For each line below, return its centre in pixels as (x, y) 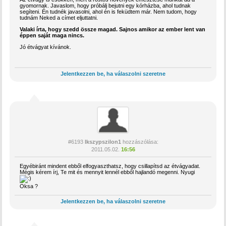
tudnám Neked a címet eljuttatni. (59, 18)
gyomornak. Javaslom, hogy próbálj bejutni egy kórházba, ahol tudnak (105, 6)
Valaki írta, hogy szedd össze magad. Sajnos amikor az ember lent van (113, 30)
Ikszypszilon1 (103, 142)
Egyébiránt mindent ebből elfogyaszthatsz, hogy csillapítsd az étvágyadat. (110, 166)
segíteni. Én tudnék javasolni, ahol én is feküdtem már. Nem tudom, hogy (108, 12)
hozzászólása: (139, 142)
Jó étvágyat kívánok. (46, 47)
